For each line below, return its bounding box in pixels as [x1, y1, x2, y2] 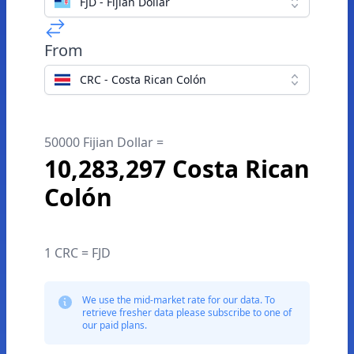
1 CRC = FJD [44, 244, 111, 262]
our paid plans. [82, 318, 147, 332]
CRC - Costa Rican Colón [80, 72, 206, 87]
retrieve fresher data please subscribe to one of [82, 306, 292, 319]
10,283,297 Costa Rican [44, 153, 310, 185]
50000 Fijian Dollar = [44, 134, 164, 151]
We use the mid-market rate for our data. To [82, 293, 275, 307]
